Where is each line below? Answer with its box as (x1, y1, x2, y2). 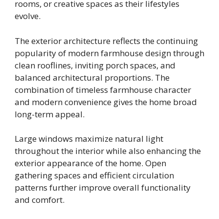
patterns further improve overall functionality (15, 182, 191, 194)
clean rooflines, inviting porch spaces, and (15, 59, 175, 71)
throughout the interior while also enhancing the (15, 145, 201, 157)
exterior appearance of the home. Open (15, 157, 166, 169)
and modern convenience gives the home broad (15, 96, 197, 108)
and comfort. (15, 194, 65, 206)
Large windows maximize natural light (15, 133, 163, 145)
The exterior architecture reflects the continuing (15, 35, 198, 46)
